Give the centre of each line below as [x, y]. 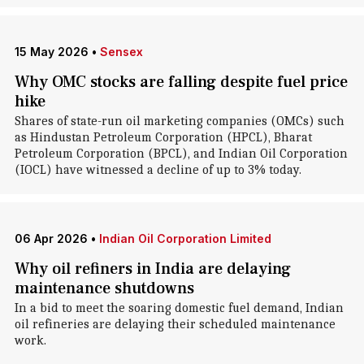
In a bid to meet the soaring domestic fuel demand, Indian [179, 308]
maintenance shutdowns [104, 288]
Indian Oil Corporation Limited [185, 238]
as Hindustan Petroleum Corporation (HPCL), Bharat [163, 137]
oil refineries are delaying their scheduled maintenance [175, 324]
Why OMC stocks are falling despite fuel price [181, 82]
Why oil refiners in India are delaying [152, 269]
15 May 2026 [51, 52]
